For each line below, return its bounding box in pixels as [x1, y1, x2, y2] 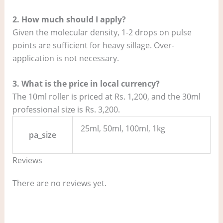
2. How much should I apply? [12, 13, 126, 25]
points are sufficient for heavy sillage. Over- [12, 39, 174, 51]
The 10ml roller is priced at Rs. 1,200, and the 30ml [12, 91, 201, 103]
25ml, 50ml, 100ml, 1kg [80, 123, 165, 134]
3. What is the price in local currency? [12, 78, 160, 90]
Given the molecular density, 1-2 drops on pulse [12, 26, 192, 38]
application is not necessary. [12, 52, 119, 64]
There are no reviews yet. [12, 178, 107, 189]
